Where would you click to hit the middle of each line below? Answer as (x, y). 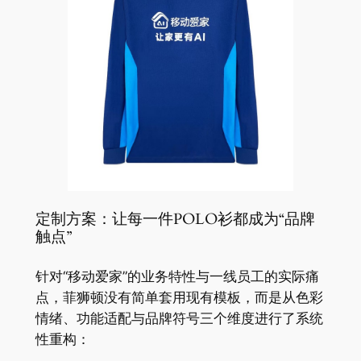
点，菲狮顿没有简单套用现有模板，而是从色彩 (179, 298)
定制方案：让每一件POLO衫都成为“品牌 (175, 219)
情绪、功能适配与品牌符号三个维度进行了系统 (179, 319)
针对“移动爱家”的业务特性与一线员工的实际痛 (177, 277)
